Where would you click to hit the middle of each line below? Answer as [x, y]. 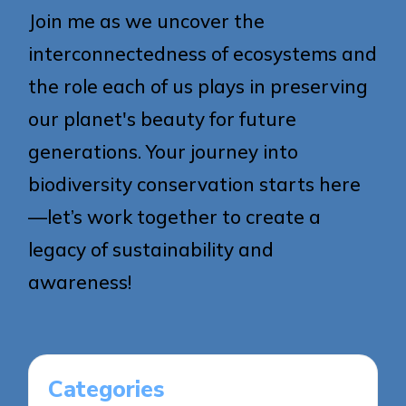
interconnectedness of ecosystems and [203, 53]
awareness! [80, 281]
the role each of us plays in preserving [198, 86]
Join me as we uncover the [147, 20]
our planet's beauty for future [163, 118]
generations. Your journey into [164, 151]
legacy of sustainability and [151, 249]
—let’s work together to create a [175, 216]
